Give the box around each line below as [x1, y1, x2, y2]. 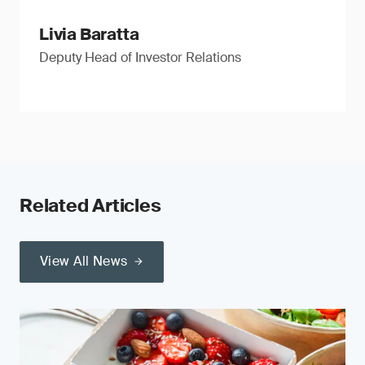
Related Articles [20, 194, 161, 218]
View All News [40, 253, 128, 270]
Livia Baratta [39, 24, 139, 45]
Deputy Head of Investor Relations [39, 49, 241, 66]
